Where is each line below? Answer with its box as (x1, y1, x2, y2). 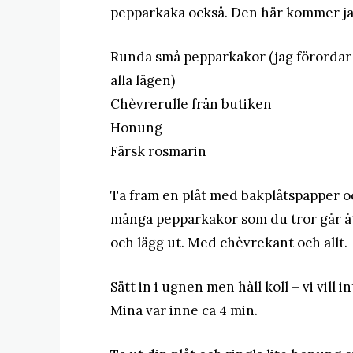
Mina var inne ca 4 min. (110, 302, 258, 319)
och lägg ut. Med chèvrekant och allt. (110, 234, 347, 251)
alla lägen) (110, 72, 175, 89)
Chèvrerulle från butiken (110, 95, 272, 113)
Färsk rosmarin (110, 143, 206, 160)
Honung (110, 119, 162, 136)
